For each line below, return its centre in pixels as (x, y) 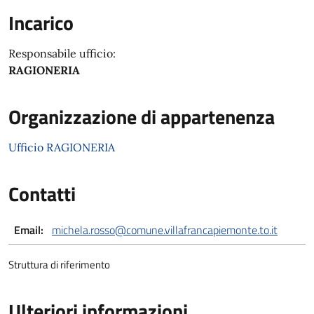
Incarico (41, 23)
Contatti (42, 194)
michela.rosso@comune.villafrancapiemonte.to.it (165, 230)
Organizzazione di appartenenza (142, 117)
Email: (29, 230)
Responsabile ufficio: (62, 53)
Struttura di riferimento (59, 265)
